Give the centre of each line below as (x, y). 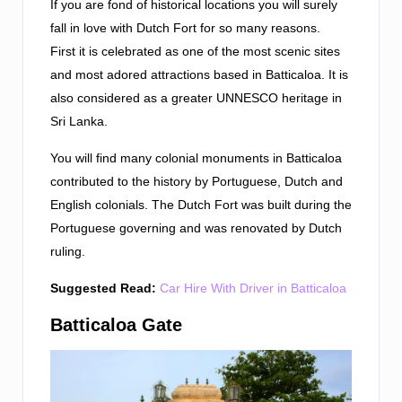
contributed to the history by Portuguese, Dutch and (197, 182)
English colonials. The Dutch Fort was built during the (201, 205)
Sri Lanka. (79, 122)
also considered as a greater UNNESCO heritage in (196, 98)
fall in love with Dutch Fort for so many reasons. (187, 28)
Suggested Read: (103, 288)
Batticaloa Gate (116, 325)
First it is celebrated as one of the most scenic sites (195, 52)
